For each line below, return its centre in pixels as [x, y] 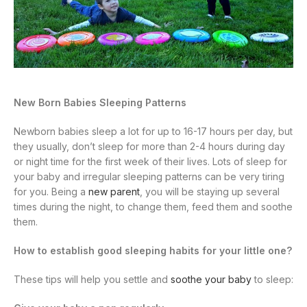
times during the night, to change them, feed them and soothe [153, 207]
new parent [114, 192]
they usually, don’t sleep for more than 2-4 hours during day [149, 147]
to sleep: [272, 280]
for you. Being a [51, 192]
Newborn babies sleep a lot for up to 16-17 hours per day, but [153, 132]
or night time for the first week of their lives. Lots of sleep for [150, 162]
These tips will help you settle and [92, 280]
